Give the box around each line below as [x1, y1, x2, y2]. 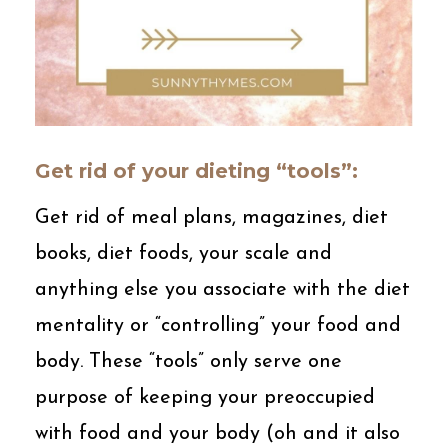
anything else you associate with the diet [35, 279, 410, 300]
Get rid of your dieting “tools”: [35, 158, 358, 183]
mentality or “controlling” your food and [35, 315, 401, 336]
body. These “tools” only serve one [35, 351, 342, 372]
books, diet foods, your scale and [35, 243, 332, 264]
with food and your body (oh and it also [35, 423, 400, 444]
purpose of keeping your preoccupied [35, 387, 375, 408]
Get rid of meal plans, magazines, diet [35, 207, 388, 228]
